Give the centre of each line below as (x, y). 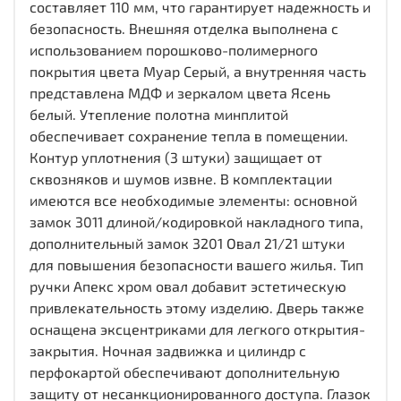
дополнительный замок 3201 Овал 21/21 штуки (187, 243)
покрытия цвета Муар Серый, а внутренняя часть (198, 71)
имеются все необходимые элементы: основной (193, 200)
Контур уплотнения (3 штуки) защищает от (176, 157)
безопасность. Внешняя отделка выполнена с (184, 28)
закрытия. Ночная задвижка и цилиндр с (168, 350)
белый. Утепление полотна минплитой (159, 114)
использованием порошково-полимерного (174, 49)
